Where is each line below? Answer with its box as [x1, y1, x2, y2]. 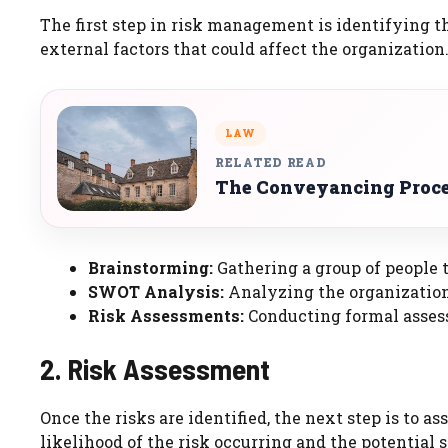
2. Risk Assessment [40, 351, 270, 387]
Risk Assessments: [88, 305, 244, 327]
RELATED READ [215, 153, 327, 170]
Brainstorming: [88, 257, 213, 279]
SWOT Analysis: [88, 281, 224, 303]
